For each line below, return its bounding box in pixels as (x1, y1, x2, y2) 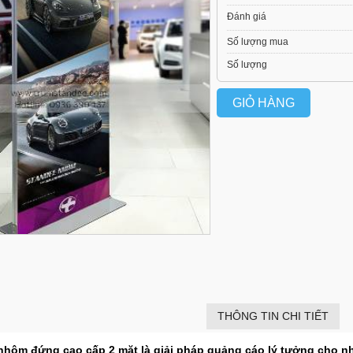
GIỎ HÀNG (232, 95, 295, 110)
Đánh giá (227, 10, 267, 22)
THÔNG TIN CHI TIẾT (217, 310, 329, 323)
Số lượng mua (227, 35, 289, 47)
